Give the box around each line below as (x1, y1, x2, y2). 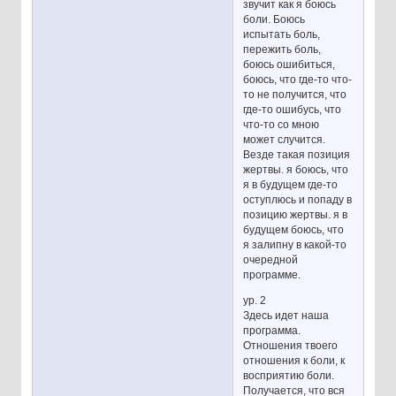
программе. (243, 268, 301, 281)
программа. (243, 324, 301, 337)
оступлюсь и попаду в (243, 193, 353, 206)
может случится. (243, 133, 326, 146)
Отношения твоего (243, 339, 339, 352)
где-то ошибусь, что (243, 103, 342, 116)
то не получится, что (243, 88, 347, 101)
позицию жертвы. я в (243, 208, 348, 221)
